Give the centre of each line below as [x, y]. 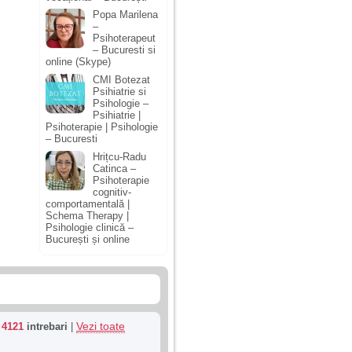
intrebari [46, 327]
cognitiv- [112, 192]
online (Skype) [78, 62]
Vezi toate [101, 326]
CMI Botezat [121, 79]
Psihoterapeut [124, 38]
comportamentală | [88, 203]
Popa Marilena [125, 15]
